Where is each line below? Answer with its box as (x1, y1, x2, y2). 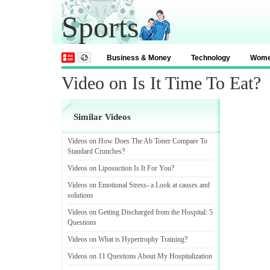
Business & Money (107, 54, 171, 62)
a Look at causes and (151, 181, 210, 189)
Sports (61, 10, 139, 44)
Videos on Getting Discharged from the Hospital (67, 208, 206, 216)
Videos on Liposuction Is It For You (67, 164, 171, 172)
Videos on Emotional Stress (67, 181, 146, 189)
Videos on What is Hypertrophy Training (67, 235, 184, 243)
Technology (191, 54, 230, 62)
